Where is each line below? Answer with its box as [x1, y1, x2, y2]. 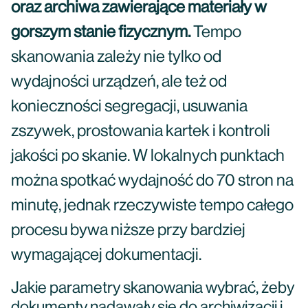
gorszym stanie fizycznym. [11, 24, 190, 41]
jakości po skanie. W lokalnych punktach [11, 148, 285, 164]
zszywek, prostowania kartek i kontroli [11, 123, 270, 140]
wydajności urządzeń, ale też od [11, 74, 227, 90]
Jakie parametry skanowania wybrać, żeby [11, 280, 294, 296]
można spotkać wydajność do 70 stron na [11, 173, 294, 189]
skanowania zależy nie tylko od [11, 49, 221, 65]
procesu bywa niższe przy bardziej [11, 222, 245, 239]
